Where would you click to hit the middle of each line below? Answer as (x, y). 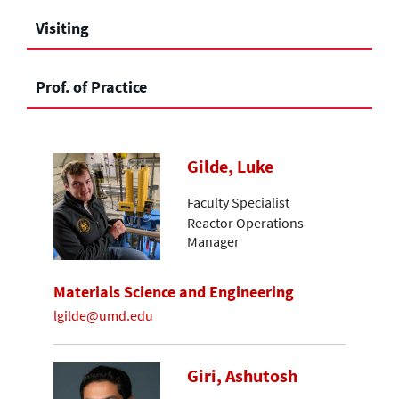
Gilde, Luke (230, 166)
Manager (213, 241)
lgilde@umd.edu (103, 315)
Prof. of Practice (91, 86)
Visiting (62, 28)
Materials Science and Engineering (174, 292)
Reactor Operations (245, 222)
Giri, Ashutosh (242, 376)
